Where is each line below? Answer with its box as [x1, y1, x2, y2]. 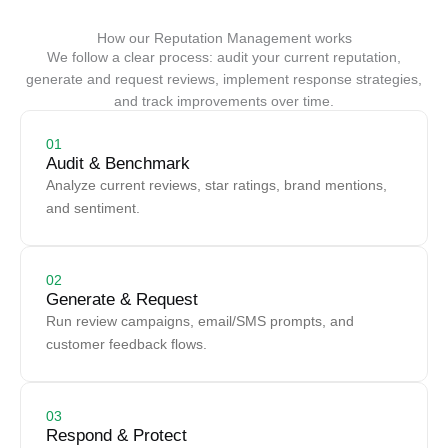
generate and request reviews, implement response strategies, [26, 72, 422, 88]
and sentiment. [46, 201, 140, 217]
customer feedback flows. [46, 337, 207, 353]
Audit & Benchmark [46, 154, 190, 174]
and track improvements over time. [114, 94, 334, 110]
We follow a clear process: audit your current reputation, [47, 50, 401, 66]
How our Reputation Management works [96, 31, 352, 47]
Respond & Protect [46, 426, 187, 446]
